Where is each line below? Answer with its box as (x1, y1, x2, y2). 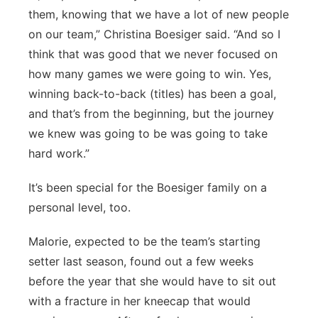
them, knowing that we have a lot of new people (28, 7, 289, 21)
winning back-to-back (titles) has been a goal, (28, 87, 276, 101)
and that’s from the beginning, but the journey (28, 106, 274, 121)
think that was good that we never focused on (28, 47, 278, 61)
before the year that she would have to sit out (28, 274, 276, 288)
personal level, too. (28, 200, 131, 214)
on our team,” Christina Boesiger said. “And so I (28, 27, 280, 41)
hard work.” (28, 146, 89, 160)
